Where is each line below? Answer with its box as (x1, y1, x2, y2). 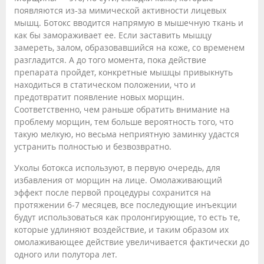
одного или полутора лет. (14, 248, 117, 260)
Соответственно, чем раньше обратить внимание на (14, 103, 230, 115)
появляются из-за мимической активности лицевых (14, 4, 226, 16)
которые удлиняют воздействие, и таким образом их (14, 223, 229, 235)
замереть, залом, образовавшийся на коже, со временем (14, 41, 245, 53)
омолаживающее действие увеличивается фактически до (14, 236, 249, 247)
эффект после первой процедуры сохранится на (14, 186, 211, 198)
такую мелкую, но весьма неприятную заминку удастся (14, 128, 239, 140)
